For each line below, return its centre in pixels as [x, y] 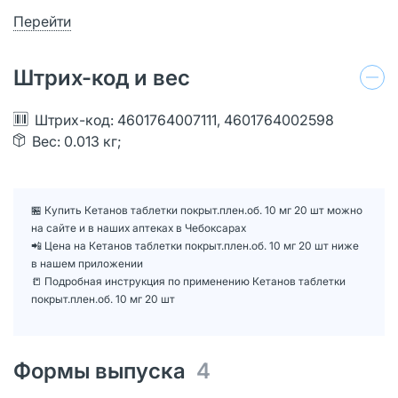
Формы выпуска [105, 370]
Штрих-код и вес [102, 77]
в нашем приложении [87, 263]
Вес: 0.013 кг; [77, 141]
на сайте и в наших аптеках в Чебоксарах [139, 227]
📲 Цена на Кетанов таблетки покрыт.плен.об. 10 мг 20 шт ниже [195, 245]
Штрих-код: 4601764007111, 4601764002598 [184, 119]
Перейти [42, 21]
